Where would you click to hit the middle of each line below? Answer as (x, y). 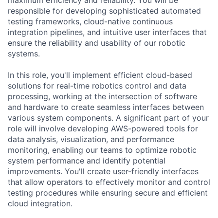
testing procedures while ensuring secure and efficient (108, 192)
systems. (24, 53)
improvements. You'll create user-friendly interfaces (103, 171)
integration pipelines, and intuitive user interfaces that (107, 32)
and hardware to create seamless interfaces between (106, 107)
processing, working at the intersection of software (102, 96)
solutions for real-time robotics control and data (97, 85)
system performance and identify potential (87, 160)
